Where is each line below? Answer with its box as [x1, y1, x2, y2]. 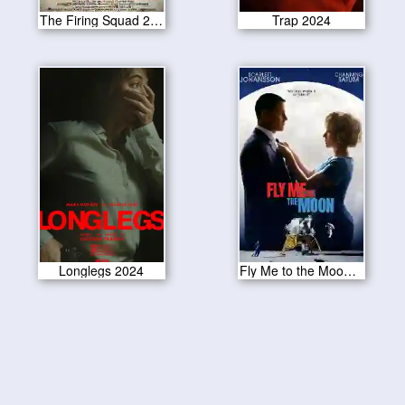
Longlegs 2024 [59, 260, 145, 279]
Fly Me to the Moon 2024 [344, 260, 357, 279]
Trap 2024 [272, 11, 332, 30]
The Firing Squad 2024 [150, 11, 164, 30]
